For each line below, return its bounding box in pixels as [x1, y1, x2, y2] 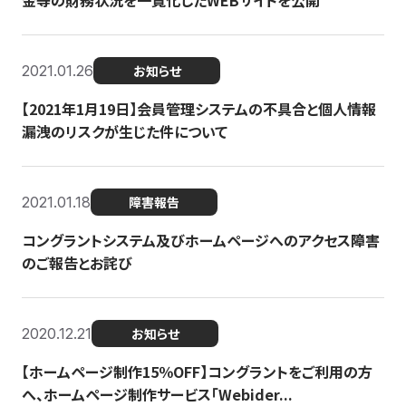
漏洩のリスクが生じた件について [22, 121, 227, 142]
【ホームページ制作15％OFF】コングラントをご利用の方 [22, 361, 372, 382]
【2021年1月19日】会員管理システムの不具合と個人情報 [22, 98, 376, 120]
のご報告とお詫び [22, 252, 132, 274]
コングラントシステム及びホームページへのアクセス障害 [22, 229, 380, 251]
